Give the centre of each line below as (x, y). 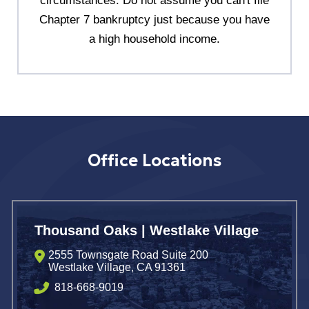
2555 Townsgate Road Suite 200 (128, 255)
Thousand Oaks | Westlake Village (147, 230)
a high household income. (154, 39)
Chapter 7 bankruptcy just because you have (154, 19)
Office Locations (154, 160)
